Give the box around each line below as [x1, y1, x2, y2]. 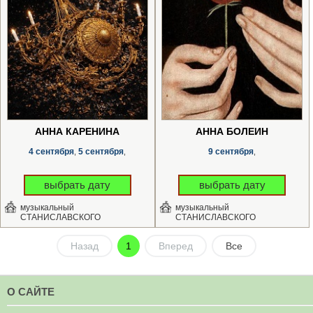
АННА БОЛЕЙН [196, 125, 269, 137]
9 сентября [208, 146, 254, 156]
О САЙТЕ [7, 286, 54, 298]
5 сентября [78, 146, 124, 156]
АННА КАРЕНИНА [35, 125, 120, 137]
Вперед [159, 240, 193, 252]
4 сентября [29, 146, 75, 156]
